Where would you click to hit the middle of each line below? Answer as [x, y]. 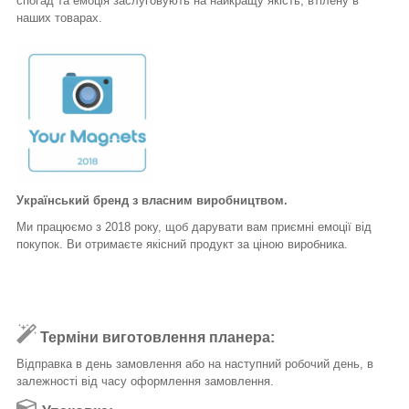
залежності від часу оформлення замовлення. [145, 382]
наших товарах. [59, 18]
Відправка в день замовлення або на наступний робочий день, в [195, 364]
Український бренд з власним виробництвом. [152, 200]
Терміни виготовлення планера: [156, 338]
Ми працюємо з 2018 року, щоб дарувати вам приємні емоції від [194, 226]
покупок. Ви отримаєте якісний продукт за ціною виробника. [182, 244]
